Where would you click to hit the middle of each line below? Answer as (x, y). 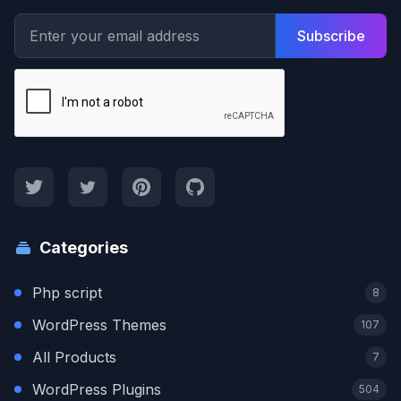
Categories (84, 247)
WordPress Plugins (97, 389)
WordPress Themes (99, 325)
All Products (74, 357)
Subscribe (331, 36)
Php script (67, 293)
